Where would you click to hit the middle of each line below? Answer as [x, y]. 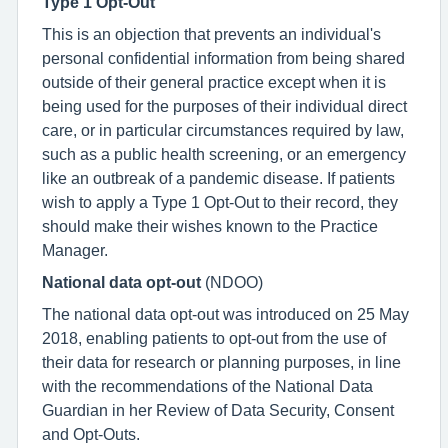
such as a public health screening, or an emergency [224, 154]
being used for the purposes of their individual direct [224, 106]
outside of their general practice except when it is [214, 82]
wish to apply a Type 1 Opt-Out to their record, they [220, 202]
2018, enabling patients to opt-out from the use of [214, 338]
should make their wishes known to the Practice [210, 226]
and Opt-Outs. [91, 434]
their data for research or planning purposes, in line [221, 362]
